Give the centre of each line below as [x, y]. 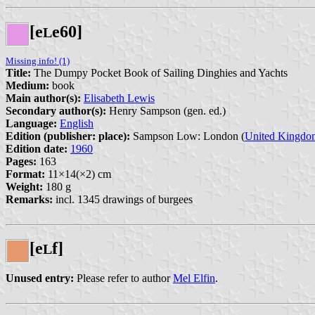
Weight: [24, 186]
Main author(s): [43, 98]
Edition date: [37, 148]
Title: [18, 72]
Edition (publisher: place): [68, 136]
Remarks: [29, 199]
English [77, 123]
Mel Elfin [194, 278]
